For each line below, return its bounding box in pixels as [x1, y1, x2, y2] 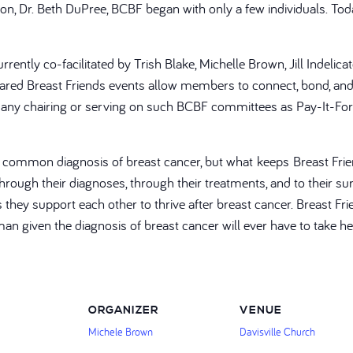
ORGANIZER [88, 303, 158, 318]
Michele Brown [88, 325, 153, 340]
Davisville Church [240, 325, 315, 340]
